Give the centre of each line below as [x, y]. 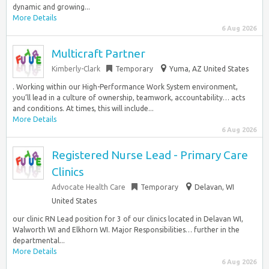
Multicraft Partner [98, 53]
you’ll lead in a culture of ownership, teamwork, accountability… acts [129, 98]
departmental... [39, 240]
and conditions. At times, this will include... [83, 108]
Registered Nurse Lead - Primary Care [150, 155]
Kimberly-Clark [76, 69]
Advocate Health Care [89, 187]
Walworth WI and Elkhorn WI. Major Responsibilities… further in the [126, 230]
